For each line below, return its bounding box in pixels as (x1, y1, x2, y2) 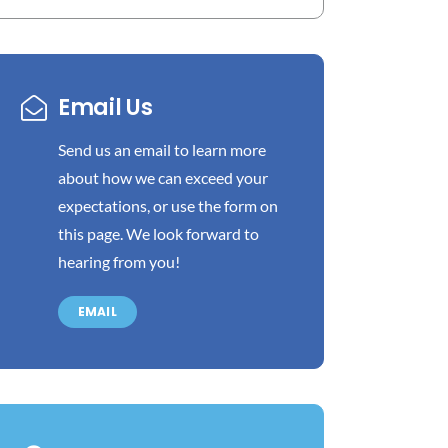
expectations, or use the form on (57, 196, 278, 216)
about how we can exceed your (57, 168, 268, 188)
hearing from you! (57, 252, 180, 272)
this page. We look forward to (57, 224, 259, 244)
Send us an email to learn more (57, 140, 266, 160)
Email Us (57, 92, 153, 124)
